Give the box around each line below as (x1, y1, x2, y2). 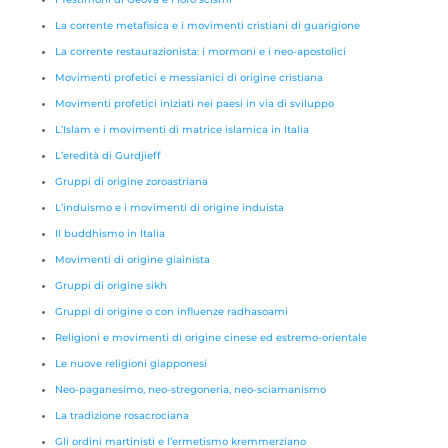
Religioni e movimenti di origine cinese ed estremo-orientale (54, 331, 367, 344)
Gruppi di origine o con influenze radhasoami (54, 305, 288, 318)
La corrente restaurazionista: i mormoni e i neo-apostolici (54, 45, 346, 58)
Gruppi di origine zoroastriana (54, 175, 208, 188)
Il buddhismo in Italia (54, 227, 165, 240)
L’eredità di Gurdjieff (54, 149, 161, 162)
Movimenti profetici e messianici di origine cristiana (54, 71, 323, 84)
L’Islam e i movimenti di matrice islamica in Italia (54, 123, 309, 136)
